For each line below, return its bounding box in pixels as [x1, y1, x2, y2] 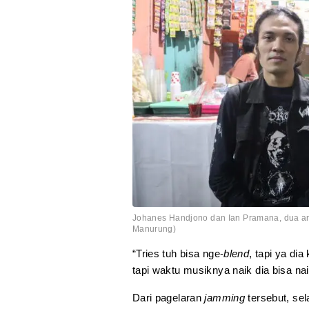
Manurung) [132, 224, 177, 235]
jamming [204, 292, 246, 304]
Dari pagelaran [132, 292, 205, 304]
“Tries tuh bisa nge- [132, 248, 224, 260]
